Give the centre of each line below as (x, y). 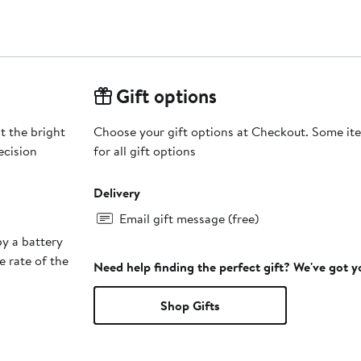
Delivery (116, 192)
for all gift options (144, 150)
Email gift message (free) (189, 218)
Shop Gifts (190, 305)
